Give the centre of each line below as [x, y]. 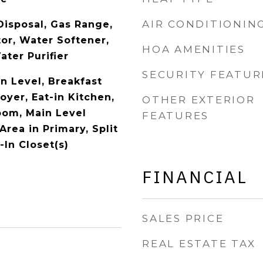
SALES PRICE [183, 218]
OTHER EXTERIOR [199, 100]
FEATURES [176, 116]
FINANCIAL [195, 177]
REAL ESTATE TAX [199, 244]
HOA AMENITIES [194, 49]
